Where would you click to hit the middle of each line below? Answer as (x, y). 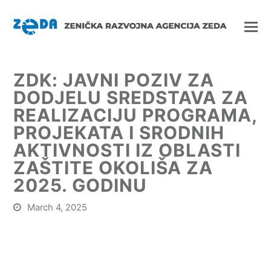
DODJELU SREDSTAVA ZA (131, 97)
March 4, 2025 (57, 207)
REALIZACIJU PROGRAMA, (135, 115)
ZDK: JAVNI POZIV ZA (114, 80)
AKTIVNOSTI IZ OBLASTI (127, 150)
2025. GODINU (80, 185)
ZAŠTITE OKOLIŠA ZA (113, 168)
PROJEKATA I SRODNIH (119, 132)
